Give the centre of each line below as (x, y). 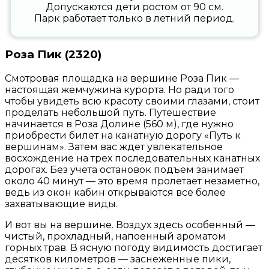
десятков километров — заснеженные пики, (118, 259)
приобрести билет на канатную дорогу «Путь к (123, 136)
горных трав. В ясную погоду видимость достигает (134, 248)
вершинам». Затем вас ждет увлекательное (114, 147)
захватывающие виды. (61, 204)
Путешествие (183, 113)
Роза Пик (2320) (53, 55)
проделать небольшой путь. (77, 113)
